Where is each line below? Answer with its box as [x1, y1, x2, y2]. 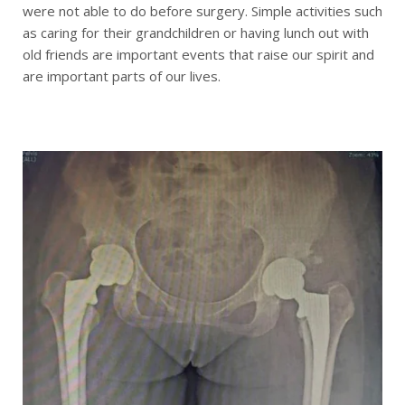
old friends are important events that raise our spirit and [23, 45, 374, 64]
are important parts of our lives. [23, 67, 221, 86]
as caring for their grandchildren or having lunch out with [23, 24, 369, 42]
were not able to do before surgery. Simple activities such [23, 2, 382, 21]
